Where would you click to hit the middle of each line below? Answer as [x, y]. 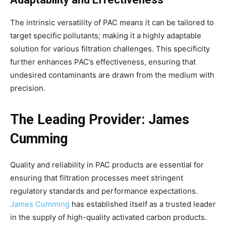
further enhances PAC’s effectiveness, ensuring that [103, 62]
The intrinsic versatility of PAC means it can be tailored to [112, 22]
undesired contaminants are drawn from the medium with [112, 75]
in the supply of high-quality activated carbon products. [108, 217]
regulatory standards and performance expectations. [104, 191]
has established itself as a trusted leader [143, 204]
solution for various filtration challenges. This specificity [110, 48]
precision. [28, 88]
